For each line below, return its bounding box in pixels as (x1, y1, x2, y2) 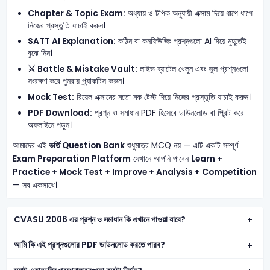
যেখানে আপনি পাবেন (130, 153, 191, 165)
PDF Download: (28, 107, 93, 119)
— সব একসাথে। (12, 180, 57, 191)
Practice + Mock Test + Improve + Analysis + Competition (12, 166, 257, 178)
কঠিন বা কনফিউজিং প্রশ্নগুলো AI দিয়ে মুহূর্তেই (116, 36, 247, 48)
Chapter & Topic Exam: (28, 7, 126, 19)
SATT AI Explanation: (28, 36, 116, 48)
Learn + (190, 153, 222, 165)
